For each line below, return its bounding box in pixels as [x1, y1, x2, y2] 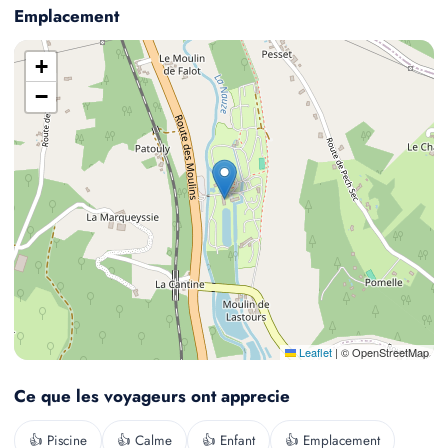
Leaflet [296, 343, 332, 360]
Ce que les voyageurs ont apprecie [14, 383, 290, 408]
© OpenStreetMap [338, 343, 429, 360]
